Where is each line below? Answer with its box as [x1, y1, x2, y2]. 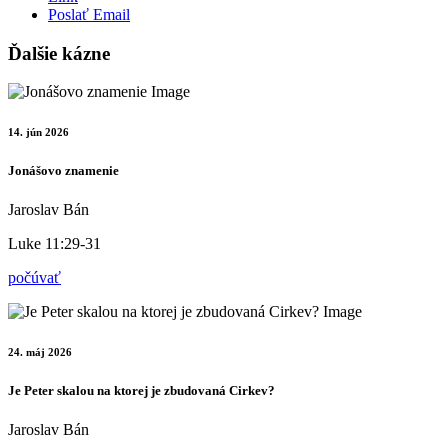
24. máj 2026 [8, 346, 72, 359]
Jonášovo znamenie [8, 163, 119, 179]
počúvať [8, 269, 61, 287]
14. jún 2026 [8, 126, 69, 139]
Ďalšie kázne [8, 42, 110, 64]
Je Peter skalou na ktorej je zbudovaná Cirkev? [8, 383, 275, 399]
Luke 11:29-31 [8, 235, 101, 253]
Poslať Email [48, 5, 130, 23]
